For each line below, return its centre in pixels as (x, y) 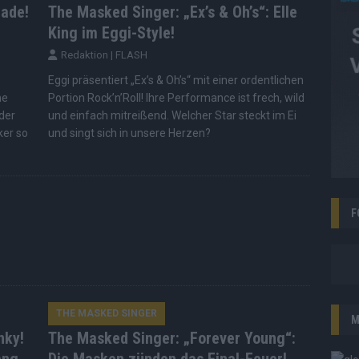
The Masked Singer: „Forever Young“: (171, 339)
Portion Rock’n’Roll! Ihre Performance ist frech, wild (176, 98)
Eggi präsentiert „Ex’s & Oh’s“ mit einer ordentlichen (175, 81)
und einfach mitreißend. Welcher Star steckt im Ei (172, 116)
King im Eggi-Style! (111, 33)
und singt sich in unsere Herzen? (129, 133)
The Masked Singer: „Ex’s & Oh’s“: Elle (172, 12)
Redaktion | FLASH (104, 55)
